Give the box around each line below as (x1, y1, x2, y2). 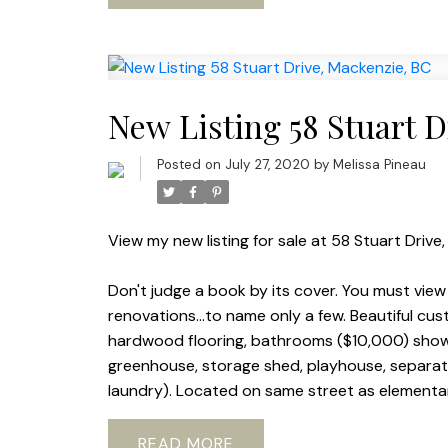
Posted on (156, 156, 225, 174)
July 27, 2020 (224, 156, 310, 174)
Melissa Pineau (332, 156, 426, 174)
